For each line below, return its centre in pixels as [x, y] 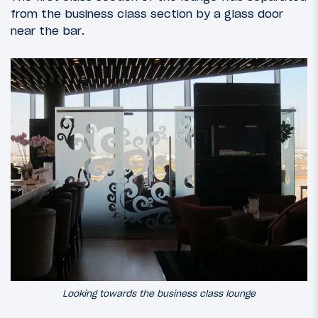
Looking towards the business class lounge [159, 293]
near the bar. [48, 30]
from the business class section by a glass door [147, 13]
